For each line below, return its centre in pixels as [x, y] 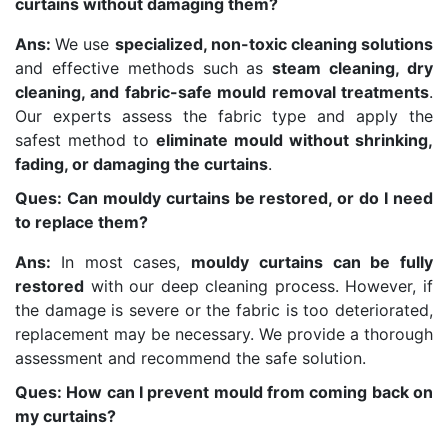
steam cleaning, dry [353, 67]
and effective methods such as [144, 67]
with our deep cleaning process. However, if [258, 285]
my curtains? [65, 415]
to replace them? [81, 221]
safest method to [85, 139]
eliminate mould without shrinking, [294, 139]
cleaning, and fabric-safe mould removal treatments [222, 91]
